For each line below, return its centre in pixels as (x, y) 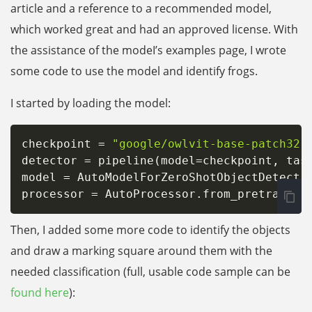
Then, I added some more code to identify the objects (150, 230)
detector (53, 161)
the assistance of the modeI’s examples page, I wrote (148, 50)
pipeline (123, 161)
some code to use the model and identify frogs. (134, 71)
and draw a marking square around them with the (141, 251)
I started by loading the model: (91, 103)
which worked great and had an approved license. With (154, 29)
